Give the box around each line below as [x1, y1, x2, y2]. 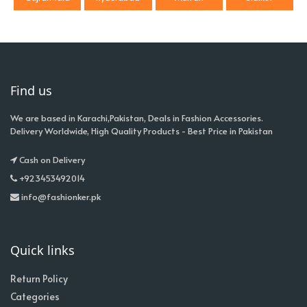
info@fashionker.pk [19, 191, 101, 204]
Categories [10, 290, 60, 304]
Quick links [10, 242, 75, 259]
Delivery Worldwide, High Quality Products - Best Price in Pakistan [10, 125, 273, 138]
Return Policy [10, 272, 68, 286]
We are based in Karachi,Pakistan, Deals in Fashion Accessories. [10, 112, 263, 125]
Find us [10, 82, 52, 99]
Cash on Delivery [17, 153, 85, 167]
